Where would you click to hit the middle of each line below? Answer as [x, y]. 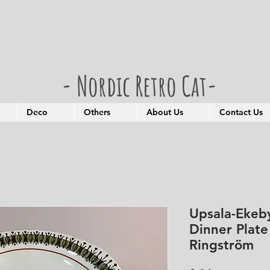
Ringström [221, 245]
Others [97, 112]
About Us [165, 112]
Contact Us [241, 112]
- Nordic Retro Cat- [139, 86]
